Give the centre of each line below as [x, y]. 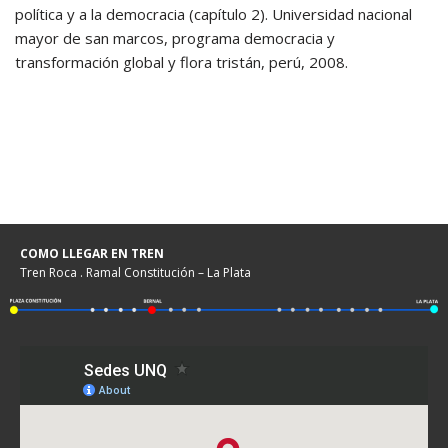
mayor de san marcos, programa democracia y [175, 38]
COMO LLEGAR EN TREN [92, 253]
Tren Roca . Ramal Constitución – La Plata [135, 272]
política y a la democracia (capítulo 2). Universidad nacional [213, 14]
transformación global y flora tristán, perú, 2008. [181, 62]
